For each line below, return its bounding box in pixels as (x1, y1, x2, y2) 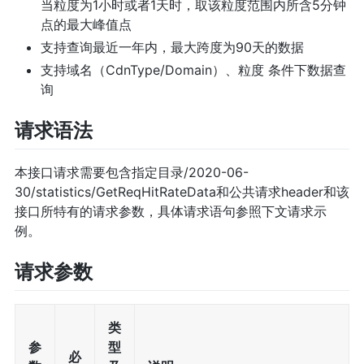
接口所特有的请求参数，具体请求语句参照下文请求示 (14, 203, 327, 220)
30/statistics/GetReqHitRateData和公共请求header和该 (14, 184, 349, 201)
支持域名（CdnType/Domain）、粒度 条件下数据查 (40, 62, 346, 79)
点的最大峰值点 (40, 16, 132, 33)
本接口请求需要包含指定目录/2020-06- (14, 164, 249, 181)
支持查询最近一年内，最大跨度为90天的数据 (40, 39, 304, 56)
